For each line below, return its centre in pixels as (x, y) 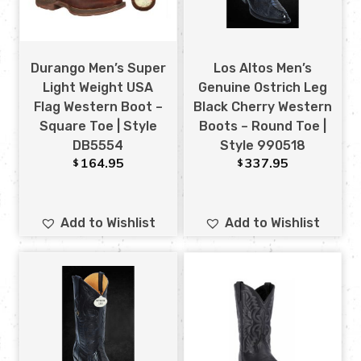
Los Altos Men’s (262, 68)
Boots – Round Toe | (262, 127)
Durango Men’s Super (98, 68)
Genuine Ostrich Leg (262, 88)
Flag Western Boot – (98, 107)
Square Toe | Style (98, 127)
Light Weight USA (98, 88)
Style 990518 (262, 146)
